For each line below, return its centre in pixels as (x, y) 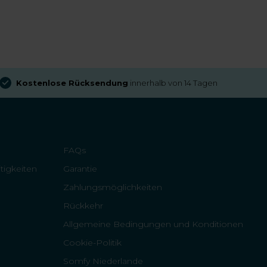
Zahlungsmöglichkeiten (113, 187)
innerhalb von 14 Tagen (173, 83)
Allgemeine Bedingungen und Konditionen (153, 224)
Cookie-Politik (92, 243)
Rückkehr (83, 206)
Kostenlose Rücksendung (72, 83)
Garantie (80, 169)
